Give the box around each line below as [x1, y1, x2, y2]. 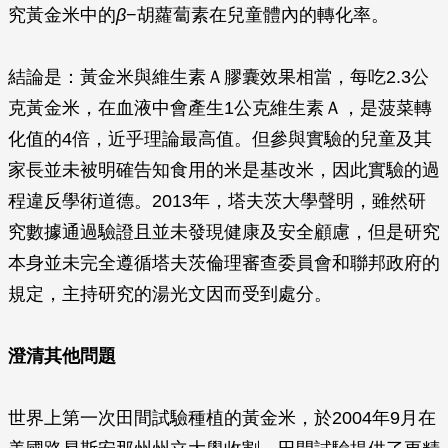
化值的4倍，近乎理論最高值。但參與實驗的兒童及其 [8, 129, 432, 149]
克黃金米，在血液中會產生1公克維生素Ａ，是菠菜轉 [8, 98, 432, 118]
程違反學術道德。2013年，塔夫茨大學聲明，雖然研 [8, 191, 426, 211]
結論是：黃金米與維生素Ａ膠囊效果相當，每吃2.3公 [8, 67, 429, 87]
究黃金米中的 [8, 5, 116, 25]
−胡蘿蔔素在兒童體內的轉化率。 [126, 5, 389, 25]
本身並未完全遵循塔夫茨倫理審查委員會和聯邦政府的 [8, 253, 440, 273]
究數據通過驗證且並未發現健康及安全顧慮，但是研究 [8, 222, 440, 242]
